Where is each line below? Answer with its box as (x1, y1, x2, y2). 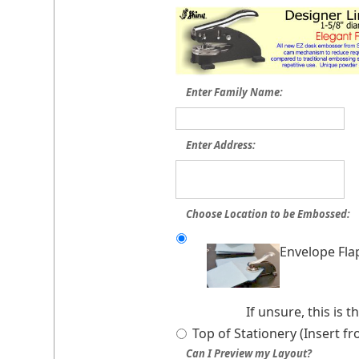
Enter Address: (186, 137, 256, 152)
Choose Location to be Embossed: (186, 206, 351, 221)
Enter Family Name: (186, 84, 284, 99)
